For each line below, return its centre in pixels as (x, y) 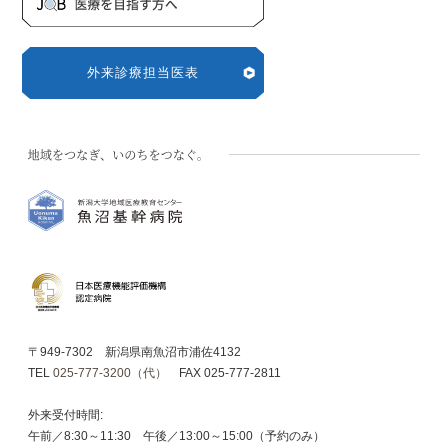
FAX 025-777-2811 (224, 372)
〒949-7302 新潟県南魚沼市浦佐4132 (134, 351)
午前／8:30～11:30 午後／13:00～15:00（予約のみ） (176, 435)
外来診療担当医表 (143, 73)
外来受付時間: (65, 414)
